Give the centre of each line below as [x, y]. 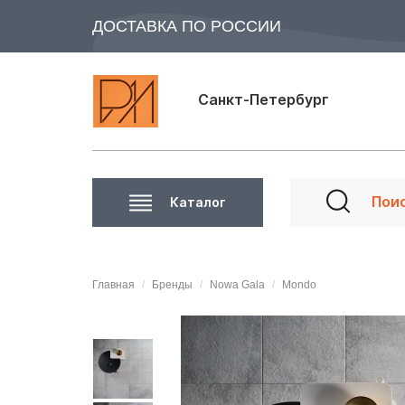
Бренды [172, 285]
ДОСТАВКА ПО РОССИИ [187, 26]
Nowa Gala [237, 285]
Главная [113, 285]
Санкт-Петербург [264, 99]
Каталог [198, 202]
